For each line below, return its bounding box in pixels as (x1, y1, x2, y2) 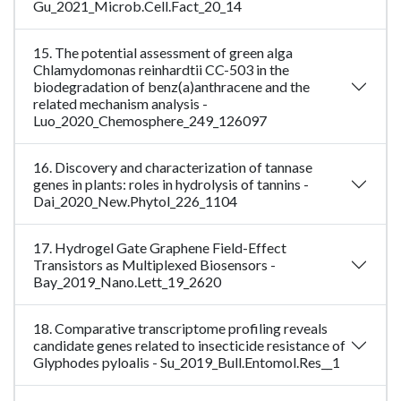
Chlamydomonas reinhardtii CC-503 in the (33, 61, 289, 79)
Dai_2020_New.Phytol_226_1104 (33, 192, 237, 210)
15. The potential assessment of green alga (33, 44, 293, 62)
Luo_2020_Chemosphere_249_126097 (33, 112, 267, 130)
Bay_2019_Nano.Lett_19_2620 (33, 273, 221, 291)
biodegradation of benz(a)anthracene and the (33, 78, 310, 96)
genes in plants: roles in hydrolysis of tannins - (33, 175, 309, 193)
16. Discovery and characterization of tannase (33, 158, 312, 176)
